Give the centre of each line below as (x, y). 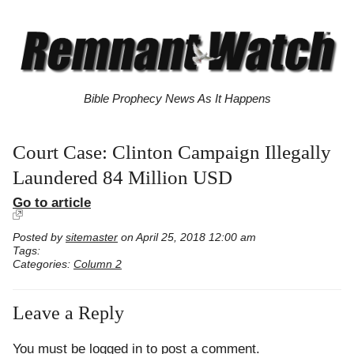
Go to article (52, 203)
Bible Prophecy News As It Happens (177, 99)
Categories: (43, 265)
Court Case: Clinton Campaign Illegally (172, 153)
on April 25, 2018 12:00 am (187, 238)
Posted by (39, 238)
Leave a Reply (68, 313)
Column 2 (98, 265)
